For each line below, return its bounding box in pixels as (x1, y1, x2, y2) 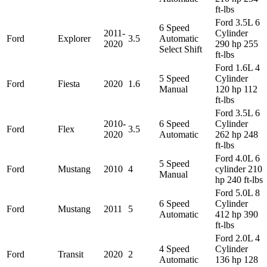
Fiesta (58, 78, 80, 89)
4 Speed (159, 243, 190, 254)
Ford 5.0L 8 (215, 187, 260, 198)
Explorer (58, 33, 91, 44)
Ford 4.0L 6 (215, 153, 260, 163)
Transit (58, 249, 83, 259)
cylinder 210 (215, 163, 262, 174)
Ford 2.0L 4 (215, 232, 260, 243)
